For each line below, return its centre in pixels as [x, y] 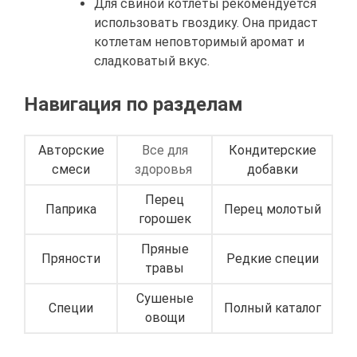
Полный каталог [272, 308]
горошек [165, 219]
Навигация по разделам [133, 105]
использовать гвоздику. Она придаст [206, 23]
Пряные [165, 249]
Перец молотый [272, 210]
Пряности [71, 259]
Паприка [71, 210]
